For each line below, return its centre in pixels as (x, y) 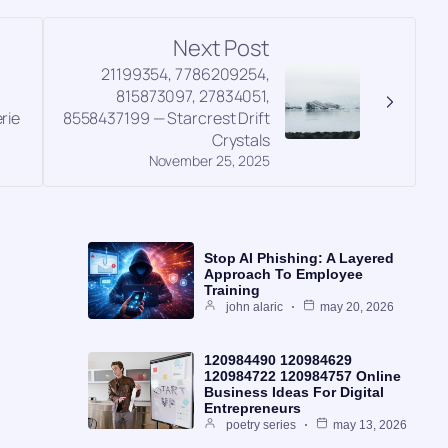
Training (231, 289)
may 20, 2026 (356, 306)
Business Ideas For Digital (293, 391)
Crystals (240, 139)
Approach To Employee (283, 273)
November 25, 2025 (209, 160)
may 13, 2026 (369, 424)
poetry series (260, 424)
